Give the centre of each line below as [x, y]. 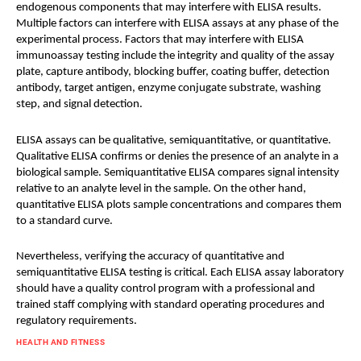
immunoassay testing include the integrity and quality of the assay [175, 56]
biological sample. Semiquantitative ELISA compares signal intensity [178, 172]
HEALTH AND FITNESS [60, 342]
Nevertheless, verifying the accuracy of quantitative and [150, 256]
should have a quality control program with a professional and [166, 288]
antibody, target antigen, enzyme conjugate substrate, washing [168, 89]
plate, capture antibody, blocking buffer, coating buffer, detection [173, 73]
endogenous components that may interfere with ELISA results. [169, 8]
